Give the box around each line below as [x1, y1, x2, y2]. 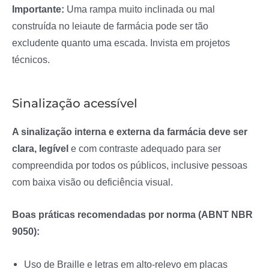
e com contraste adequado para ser [68, 143, 221, 154]
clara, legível [12, 143, 68, 154]
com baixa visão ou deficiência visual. [12, 177, 173, 188]
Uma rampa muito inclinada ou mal [64, 3, 215, 14]
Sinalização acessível [12, 96, 138, 111]
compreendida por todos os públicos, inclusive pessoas [12, 160, 247, 171]
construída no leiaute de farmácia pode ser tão [12, 20, 208, 31]
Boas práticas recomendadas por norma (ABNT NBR [12, 209, 253, 220]
